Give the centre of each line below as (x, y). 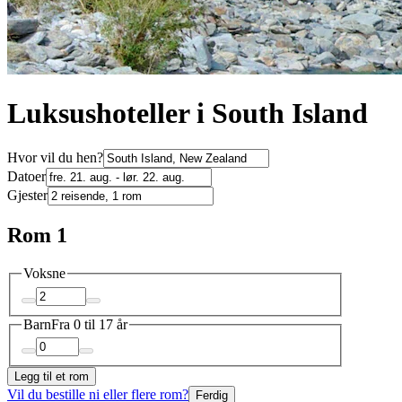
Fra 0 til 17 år (89, 324)
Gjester (27, 196)
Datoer (26, 177)
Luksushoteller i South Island (188, 114)
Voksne (44, 274)
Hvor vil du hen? (55, 158)
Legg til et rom (52, 377)
